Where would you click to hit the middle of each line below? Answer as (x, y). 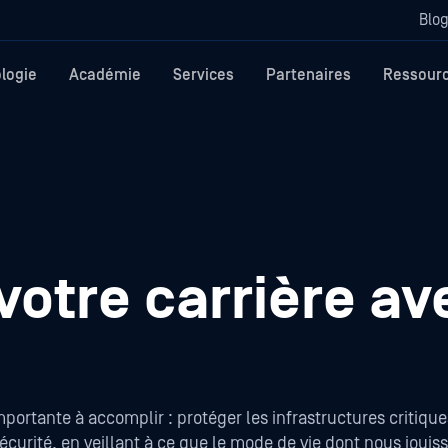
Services (203, 75)
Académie (105, 75)
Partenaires (308, 75)
